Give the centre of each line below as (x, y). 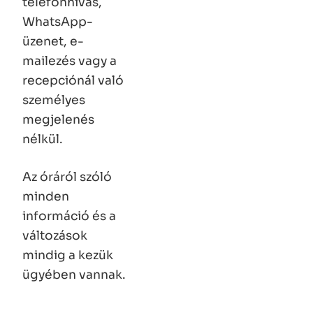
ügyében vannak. (74, 275)
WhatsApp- (58, 22)
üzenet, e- (53, 42)
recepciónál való (73, 81)
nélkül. (43, 139)
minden (46, 197)
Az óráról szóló (67, 177)
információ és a (69, 216)
